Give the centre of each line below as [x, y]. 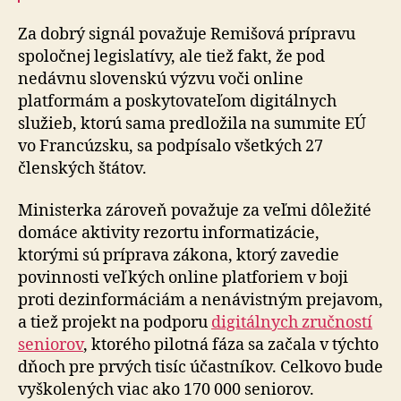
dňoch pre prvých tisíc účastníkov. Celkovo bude [200, 367]
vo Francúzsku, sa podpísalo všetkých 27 [171, 146]
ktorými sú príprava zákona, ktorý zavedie [179, 256]
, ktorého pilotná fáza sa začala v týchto [231, 345]
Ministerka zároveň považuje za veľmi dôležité [195, 211]
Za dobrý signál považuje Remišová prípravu [187, 34]
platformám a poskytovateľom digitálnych [177, 101]
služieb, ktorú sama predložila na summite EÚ [192, 124]
